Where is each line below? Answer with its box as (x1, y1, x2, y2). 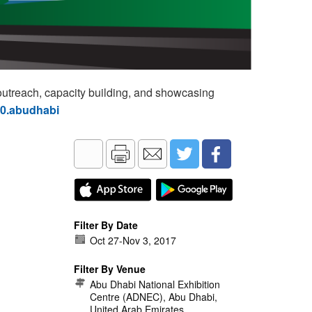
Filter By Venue (74, 262, 146, 276)
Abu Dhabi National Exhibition (90, 277, 220, 291)
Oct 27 (90, 233, 119, 247)
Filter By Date (74, 218, 138, 232)
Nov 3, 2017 (123, 233, 176, 247)
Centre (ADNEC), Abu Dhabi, (90, 290, 217, 304)
